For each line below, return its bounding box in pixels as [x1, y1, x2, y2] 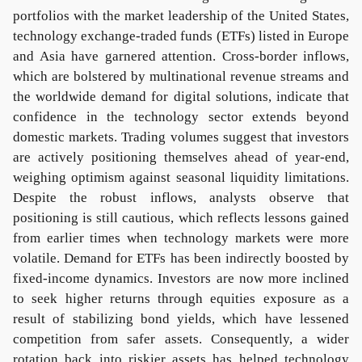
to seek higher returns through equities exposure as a [13, 291, 349, 306]
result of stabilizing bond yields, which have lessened [13, 311, 349, 326]
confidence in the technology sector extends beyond [13, 109, 349, 124]
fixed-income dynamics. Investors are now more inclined [13, 271, 349, 286]
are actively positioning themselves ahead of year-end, [13, 149, 349, 165]
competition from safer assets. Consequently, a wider [13, 331, 349, 347]
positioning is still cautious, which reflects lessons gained [13, 210, 349, 225]
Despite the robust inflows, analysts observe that [13, 190, 349, 205]
